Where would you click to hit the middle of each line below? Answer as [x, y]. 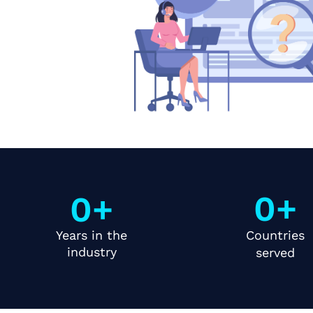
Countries [276, 235]
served [276, 252]
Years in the [92, 235]
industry [92, 252]
